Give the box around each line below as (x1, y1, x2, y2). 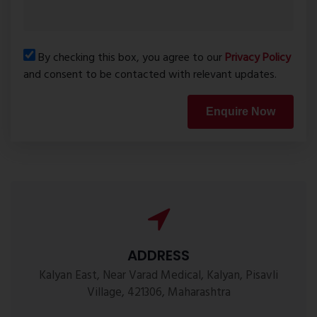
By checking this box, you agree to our (35, 48, 225, 67)
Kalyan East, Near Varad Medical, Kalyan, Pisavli (39, 265, 278, 285)
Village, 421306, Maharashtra (86, 282, 231, 302)
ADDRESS (127, 245, 190, 265)
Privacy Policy (225, 48, 291, 67)
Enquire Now (206, 105, 275, 117)
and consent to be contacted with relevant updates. (23, 65, 277, 84)
